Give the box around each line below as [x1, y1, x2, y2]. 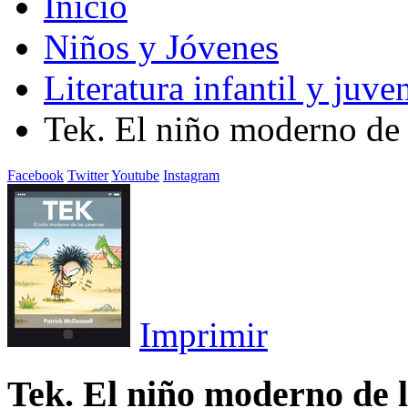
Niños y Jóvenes [44, 27, 279, 66]
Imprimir [139, 314, 268, 354]
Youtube [111, 167, 159, 183]
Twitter [67, 167, 108, 183]
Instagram [163, 167, 219, 183]
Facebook [7, 167, 64, 183]
